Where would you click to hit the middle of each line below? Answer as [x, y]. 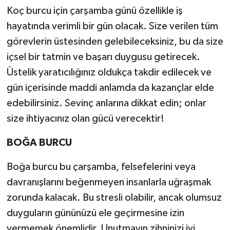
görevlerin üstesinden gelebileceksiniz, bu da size [115, 42]
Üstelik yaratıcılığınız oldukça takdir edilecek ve [109, 73]
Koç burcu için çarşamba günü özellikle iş [94, 11]
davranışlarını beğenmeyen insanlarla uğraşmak [109, 183]
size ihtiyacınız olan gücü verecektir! [85, 119]
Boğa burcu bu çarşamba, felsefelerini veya [101, 167]
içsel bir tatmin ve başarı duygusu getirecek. [103, 57]
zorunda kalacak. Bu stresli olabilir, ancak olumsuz [114, 198]
